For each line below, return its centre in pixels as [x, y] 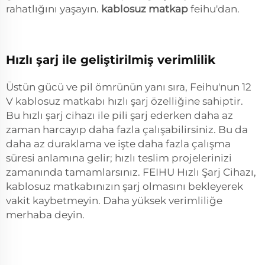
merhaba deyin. [45, 215]
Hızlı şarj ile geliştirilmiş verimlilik [111, 60]
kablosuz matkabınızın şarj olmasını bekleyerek [125, 186]
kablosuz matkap [146, 9]
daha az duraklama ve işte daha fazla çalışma [118, 144]
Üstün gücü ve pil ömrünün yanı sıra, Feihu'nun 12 [129, 87]
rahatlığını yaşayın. [54, 9]
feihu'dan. [215, 9]
